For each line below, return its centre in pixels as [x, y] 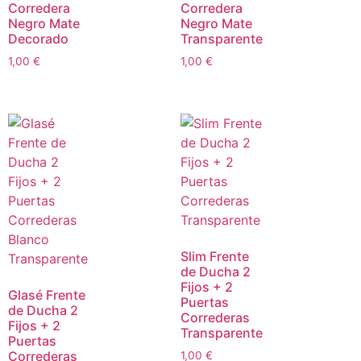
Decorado [38, 39]
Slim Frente [215, 256]
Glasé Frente [47, 295]
